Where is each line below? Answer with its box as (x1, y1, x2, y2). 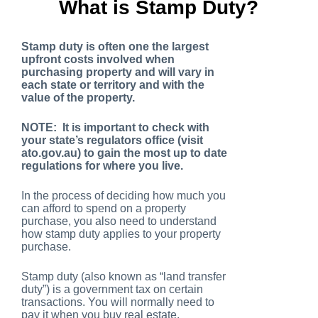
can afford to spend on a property (21, 202, 186, 215)
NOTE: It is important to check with (21, 121, 209, 134)
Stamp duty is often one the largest (21, 40, 209, 53)
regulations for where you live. (21, 160, 183, 172)
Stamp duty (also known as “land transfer (21, 270, 226, 283)
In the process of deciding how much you (21, 190, 226, 202)
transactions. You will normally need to (21, 296, 214, 309)
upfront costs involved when (21, 53, 175, 66)
